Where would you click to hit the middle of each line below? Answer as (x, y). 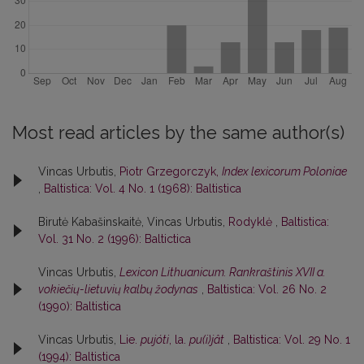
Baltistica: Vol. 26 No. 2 (267, 289)
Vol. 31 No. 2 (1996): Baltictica (115, 238)
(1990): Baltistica (80, 306)
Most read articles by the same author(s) (178, 132)
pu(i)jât (207, 339)
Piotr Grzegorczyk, (171, 171)
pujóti (155, 339)
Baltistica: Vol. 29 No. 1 (292, 339)
